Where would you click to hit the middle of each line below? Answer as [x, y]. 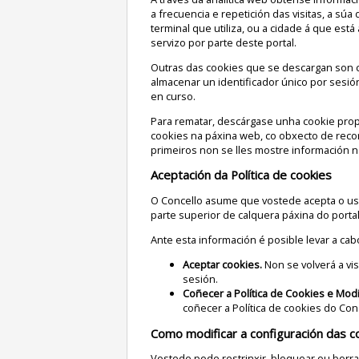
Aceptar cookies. [222, 264]
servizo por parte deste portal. [223, 42]
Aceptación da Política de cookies [244, 175]
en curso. [173, 96]
